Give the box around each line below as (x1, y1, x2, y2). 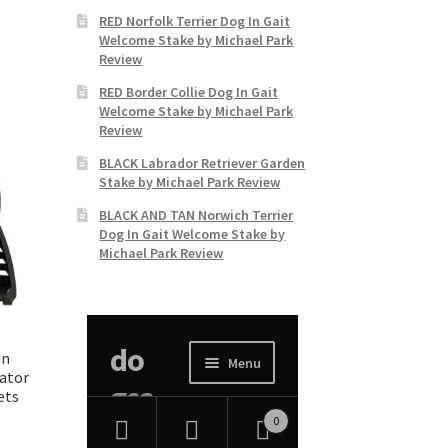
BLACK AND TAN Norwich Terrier (99, 205, 294, 224)
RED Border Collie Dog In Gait (99, 82, 279, 101)
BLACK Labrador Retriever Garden (99, 153, 306, 172)
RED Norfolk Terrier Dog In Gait (99, 11, 291, 30)
